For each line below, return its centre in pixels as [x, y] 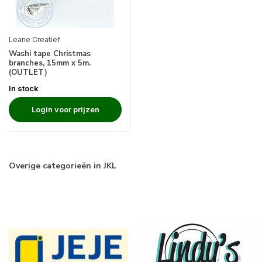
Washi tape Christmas [50, 54]
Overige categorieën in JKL [63, 166]
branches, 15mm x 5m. [50, 63]
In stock [24, 89]
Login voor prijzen [65, 110]
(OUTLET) [28, 73]
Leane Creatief [35, 40]
